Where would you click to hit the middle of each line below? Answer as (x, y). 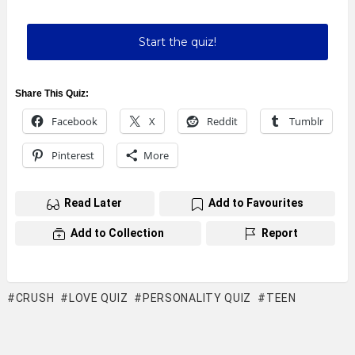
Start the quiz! (177, 42)
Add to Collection (117, 233)
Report (279, 233)
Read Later (94, 203)
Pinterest (73, 156)
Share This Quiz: (52, 94)
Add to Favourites (256, 203)
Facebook (74, 122)
